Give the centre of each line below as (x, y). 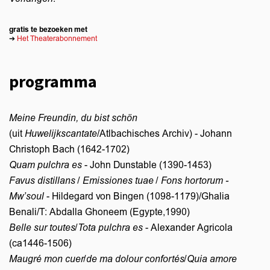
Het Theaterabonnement (57, 39)
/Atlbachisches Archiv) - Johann (165, 133)
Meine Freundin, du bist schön (73, 118)
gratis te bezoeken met (48, 29)
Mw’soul (27, 196)
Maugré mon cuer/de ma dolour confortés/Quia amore (123, 259)
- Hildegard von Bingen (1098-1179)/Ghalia (137, 196)
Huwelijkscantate (61, 133)
